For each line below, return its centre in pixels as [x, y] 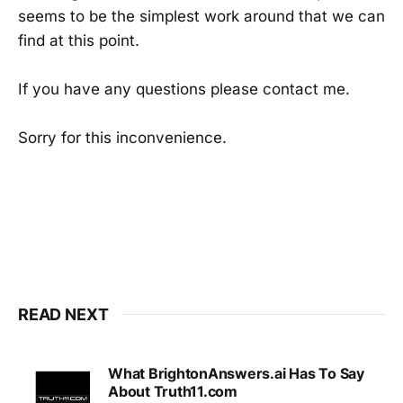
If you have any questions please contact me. [184, 90]
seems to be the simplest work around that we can [201, 16]
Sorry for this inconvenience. [122, 138]
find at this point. [79, 40]
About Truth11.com [173, 391]
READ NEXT [63, 314]
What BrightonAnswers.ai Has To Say [236, 373]
